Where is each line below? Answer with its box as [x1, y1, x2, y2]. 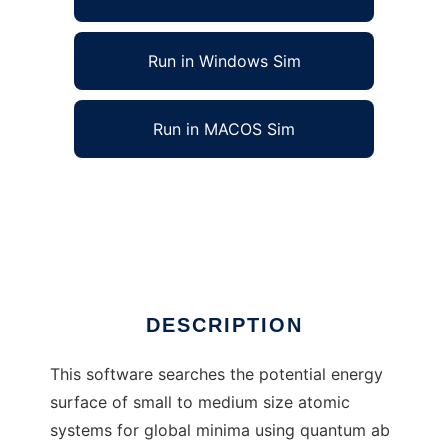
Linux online [50, 210, 140, 231]
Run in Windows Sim [147, 51, 301, 72]
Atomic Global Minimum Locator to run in [50, 182, 362, 203]
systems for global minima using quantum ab [50, 420, 390, 441]
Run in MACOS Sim [153, 119, 295, 140]
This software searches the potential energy [50, 364, 383, 385]
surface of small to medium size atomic [50, 392, 350, 413]
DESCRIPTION [145, 314, 303, 337]
